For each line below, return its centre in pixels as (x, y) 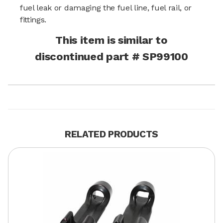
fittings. (33, 19)
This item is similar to (111, 40)
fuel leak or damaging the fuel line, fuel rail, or (106, 7)
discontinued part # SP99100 (111, 56)
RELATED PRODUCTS (111, 134)
